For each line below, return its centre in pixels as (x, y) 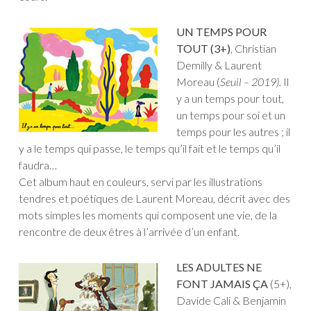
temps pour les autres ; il (233, 132)
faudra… (38, 165)
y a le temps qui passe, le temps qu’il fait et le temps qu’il (150, 149)
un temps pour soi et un (231, 115)
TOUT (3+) (203, 49)
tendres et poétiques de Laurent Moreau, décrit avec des (154, 199)
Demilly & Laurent (219, 65)
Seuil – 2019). (252, 82)
